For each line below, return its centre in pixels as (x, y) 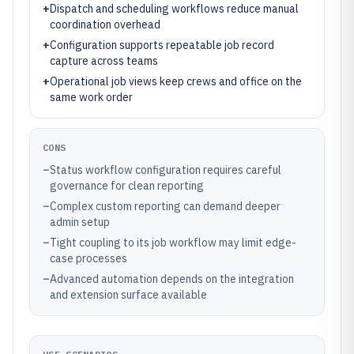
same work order (91, 97)
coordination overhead (105, 24)
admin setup (80, 222)
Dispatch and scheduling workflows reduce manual (174, 9)
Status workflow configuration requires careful (166, 170)
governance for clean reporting (127, 186)
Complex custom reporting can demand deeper (165, 206)
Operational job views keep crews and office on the (176, 81)
